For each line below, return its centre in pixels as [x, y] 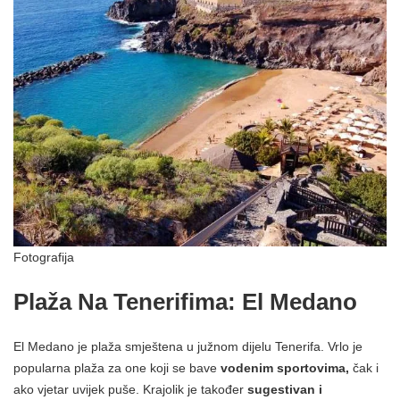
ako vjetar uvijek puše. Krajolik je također [130, 389]
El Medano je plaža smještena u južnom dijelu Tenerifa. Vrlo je [188, 346]
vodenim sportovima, [285, 367]
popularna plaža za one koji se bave [117, 367]
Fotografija [44, 257]
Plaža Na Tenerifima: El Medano [185, 301]
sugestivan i [285, 389]
